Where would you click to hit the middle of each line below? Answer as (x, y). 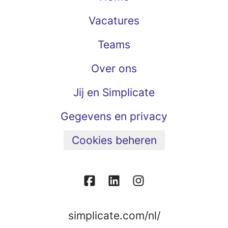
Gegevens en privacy (114, 116)
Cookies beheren (114, 140)
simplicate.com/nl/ (114, 216)
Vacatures (114, 21)
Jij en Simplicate (114, 92)
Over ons (114, 68)
